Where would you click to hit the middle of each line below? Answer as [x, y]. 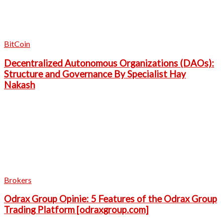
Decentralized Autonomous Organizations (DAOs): [109, 63]
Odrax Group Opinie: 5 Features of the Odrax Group [110, 199]
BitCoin [17, 44]
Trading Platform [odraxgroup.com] [76, 210]
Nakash [19, 85]
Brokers [18, 180]
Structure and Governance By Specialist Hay [95, 74]
